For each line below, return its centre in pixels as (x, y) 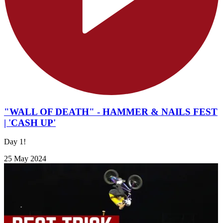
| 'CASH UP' (30, 122)
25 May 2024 (25, 159)
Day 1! (15, 142)
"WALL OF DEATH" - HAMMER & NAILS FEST (111, 111)
